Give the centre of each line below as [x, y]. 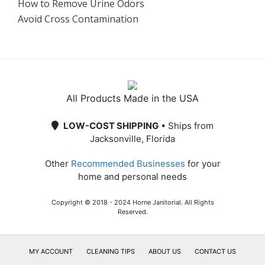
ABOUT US [165, 251]
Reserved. [132, 211]
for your [203, 163]
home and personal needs [132, 176]
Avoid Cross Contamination [78, 19]
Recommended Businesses [128, 163]
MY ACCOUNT [51, 251]
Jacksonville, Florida [132, 138]
